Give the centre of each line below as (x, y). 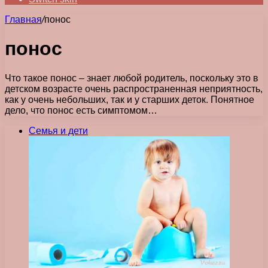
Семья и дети (58, 130)
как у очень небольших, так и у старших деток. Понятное (130, 99)
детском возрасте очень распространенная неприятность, (134, 89)
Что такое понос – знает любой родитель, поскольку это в (132, 78)
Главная (23, 19)
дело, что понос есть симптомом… (81, 110)
